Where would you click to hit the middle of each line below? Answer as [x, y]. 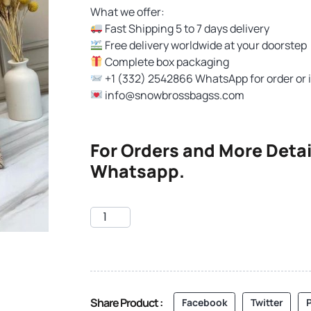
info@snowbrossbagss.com [175, 95]
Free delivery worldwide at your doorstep [205, 45]
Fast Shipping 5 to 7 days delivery [186, 28]
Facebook [204, 303]
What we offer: [127, 11]
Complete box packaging [166, 61]
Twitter [267, 303]
